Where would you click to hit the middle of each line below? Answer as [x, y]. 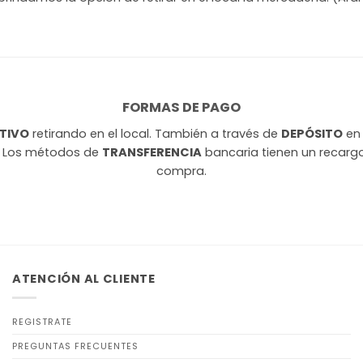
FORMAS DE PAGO [181, 108]
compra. [181, 171]
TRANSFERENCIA [152, 153]
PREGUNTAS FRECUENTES [75, 346]
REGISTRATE [42, 322]
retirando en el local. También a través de [155, 134]
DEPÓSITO [312, 134]
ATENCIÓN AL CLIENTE [84, 279]
